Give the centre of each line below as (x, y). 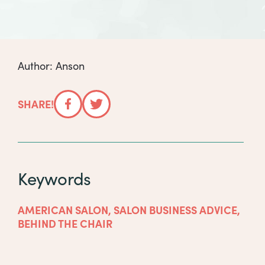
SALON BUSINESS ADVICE (176, 209)
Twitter (113, 114)
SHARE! (36, 104)
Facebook (91, 114)
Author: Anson (51, 65)
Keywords (54, 178)
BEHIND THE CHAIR (65, 223)
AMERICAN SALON (63, 209)
